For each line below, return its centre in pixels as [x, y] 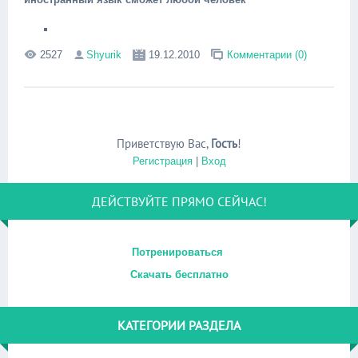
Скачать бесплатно [179, 274]
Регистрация [162, 161]
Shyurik [104, 55]
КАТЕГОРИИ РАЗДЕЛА [179, 325]
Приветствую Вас [161, 143]
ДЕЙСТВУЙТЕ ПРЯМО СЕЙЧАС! [179, 201]
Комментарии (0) [267, 55]
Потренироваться [179, 252]
